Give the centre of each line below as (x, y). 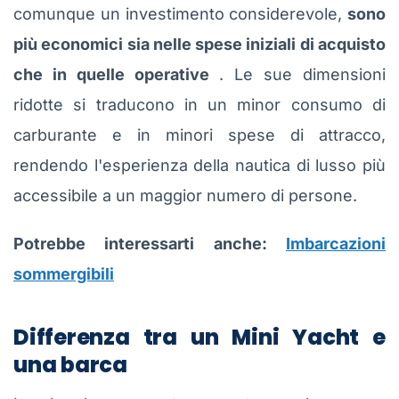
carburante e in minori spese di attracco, (199, 134)
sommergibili (64, 273)
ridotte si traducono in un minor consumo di (199, 104)
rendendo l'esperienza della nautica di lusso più (199, 165)
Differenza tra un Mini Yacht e (199, 337)
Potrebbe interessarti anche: (150, 243)
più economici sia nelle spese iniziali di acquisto (199, 44)
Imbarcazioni (336, 243)
